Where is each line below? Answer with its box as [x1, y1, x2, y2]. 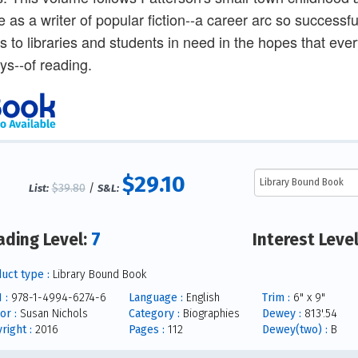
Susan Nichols [16, 306, 88, 320]
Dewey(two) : [261, 322, 328, 336]
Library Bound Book [49, 267, 146, 281]
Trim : [261, 290, 290, 304]
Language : [128, 290, 183, 304]
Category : [128, 306, 180, 320]
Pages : [128, 322, 165, 336]
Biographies [179, 306, 240, 320]
